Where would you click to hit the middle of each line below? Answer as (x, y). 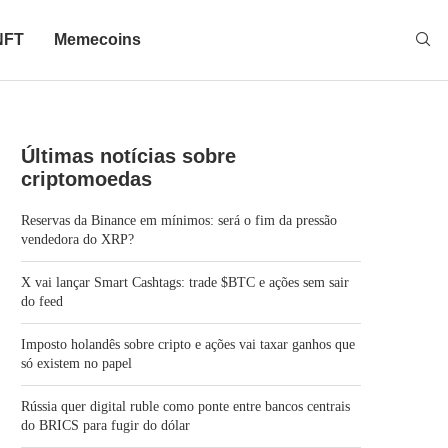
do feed (42, 301)
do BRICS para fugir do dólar (105, 425)
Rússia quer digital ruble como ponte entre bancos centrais (185, 406)
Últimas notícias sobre (128, 156)
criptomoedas (86, 179)
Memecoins (97, 39)
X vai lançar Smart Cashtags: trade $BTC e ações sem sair (185, 282)
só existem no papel (76, 363)
